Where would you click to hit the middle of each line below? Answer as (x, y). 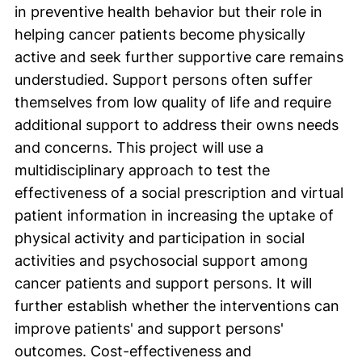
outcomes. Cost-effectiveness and (133, 351)
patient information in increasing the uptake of (174, 215)
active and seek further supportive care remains (179, 57)
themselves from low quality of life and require (173, 102)
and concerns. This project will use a (139, 147)
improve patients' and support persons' (149, 328)
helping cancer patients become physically (160, 34)
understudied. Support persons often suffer (164, 80)
